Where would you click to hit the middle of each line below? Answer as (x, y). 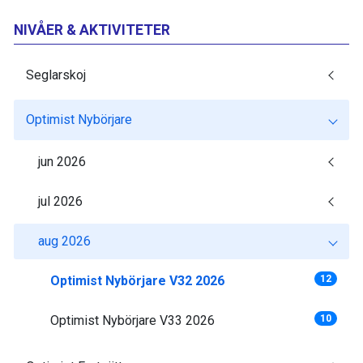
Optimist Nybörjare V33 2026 (132, 321)
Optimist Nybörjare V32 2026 (137, 281)
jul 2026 (60, 202)
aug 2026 (64, 241)
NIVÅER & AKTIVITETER (92, 30)
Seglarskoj (56, 75)
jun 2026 (62, 162)
